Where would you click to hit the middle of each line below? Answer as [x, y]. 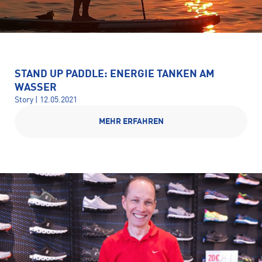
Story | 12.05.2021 [46, 100]
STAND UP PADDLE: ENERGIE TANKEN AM [115, 74]
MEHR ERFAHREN [131, 122]
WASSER [36, 88]
